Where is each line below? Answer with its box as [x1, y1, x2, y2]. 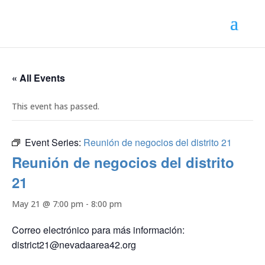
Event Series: [25, 135, 83, 149]
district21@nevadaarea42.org [12, 238, 136, 251]
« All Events [12, 71, 65, 85]
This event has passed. [12, 101, 99, 112]
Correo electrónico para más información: [12, 223, 185, 237]
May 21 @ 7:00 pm [12, 198, 83, 209]
